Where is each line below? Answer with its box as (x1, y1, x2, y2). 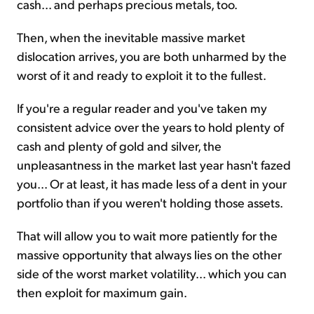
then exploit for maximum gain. (17, 283, 187, 300)
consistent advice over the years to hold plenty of (17, 118, 284, 135)
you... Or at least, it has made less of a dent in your (17, 175, 287, 191)
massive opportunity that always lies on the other (17, 245, 282, 262)
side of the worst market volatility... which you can (17, 264, 287, 281)
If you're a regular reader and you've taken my (17, 99, 267, 116)
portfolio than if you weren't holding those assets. (17, 193, 283, 210)
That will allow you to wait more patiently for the (17, 226, 278, 243)
